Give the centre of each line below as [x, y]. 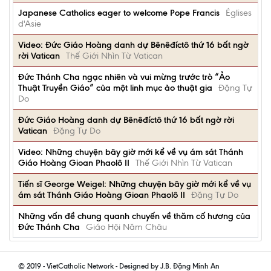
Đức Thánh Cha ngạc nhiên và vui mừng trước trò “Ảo [124, 77]
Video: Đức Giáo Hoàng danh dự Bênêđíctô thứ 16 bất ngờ [133, 45]
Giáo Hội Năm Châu [126, 227]
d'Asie [30, 24]
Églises [239, 13]
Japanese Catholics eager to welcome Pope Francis [119, 13]
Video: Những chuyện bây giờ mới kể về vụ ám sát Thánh [131, 152]
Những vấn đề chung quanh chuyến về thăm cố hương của [134, 216]
